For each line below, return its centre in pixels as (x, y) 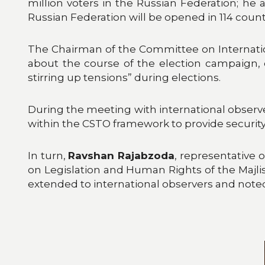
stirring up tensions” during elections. (124, 77)
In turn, (48, 155)
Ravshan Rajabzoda (122, 155)
